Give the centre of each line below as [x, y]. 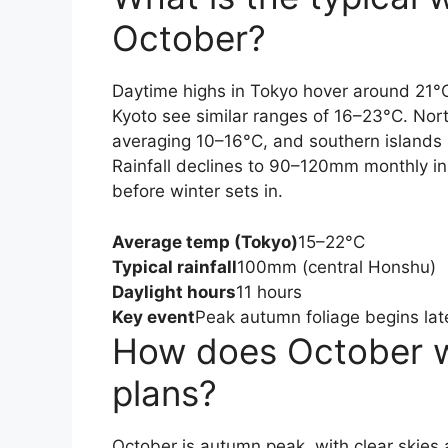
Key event [153, 316]
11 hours [269, 291]
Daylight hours [174, 291]
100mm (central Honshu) [336, 266]
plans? [164, 392]
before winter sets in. [197, 191]
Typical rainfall [174, 266]
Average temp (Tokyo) [205, 241]
